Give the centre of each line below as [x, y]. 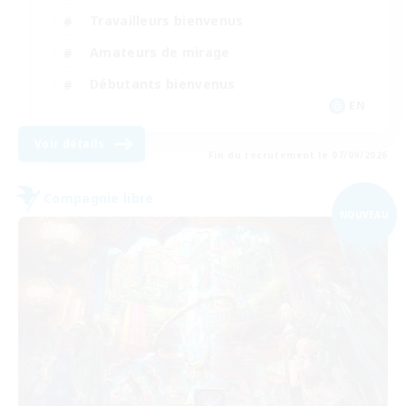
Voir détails [70, 143]
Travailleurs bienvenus [167, 21]
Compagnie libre [99, 198]
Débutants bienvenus [163, 84]
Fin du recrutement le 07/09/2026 [298, 155]
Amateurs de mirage [160, 53]
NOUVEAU [364, 214]
